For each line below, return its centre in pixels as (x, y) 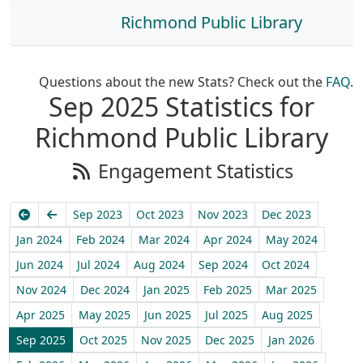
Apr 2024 (228, 239)
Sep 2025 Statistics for (181, 107)
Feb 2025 (228, 290)
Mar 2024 (164, 239)
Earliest (51, 214)
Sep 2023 (98, 214)
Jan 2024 (39, 239)
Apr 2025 (41, 315)
